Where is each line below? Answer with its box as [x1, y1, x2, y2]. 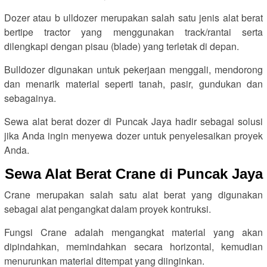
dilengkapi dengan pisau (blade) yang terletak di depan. [4, 39, 239, 53]
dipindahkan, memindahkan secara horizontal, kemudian [4, 240, 263, 253]
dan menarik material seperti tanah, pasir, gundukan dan [4, 77, 263, 91]
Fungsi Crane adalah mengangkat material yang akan [4, 225, 263, 239]
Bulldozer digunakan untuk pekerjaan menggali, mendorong [4, 63, 263, 76]
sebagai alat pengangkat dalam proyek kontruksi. [4, 202, 211, 216]
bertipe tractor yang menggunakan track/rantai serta [4, 25, 263, 39]
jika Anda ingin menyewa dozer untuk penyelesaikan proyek [4, 129, 263, 142]
